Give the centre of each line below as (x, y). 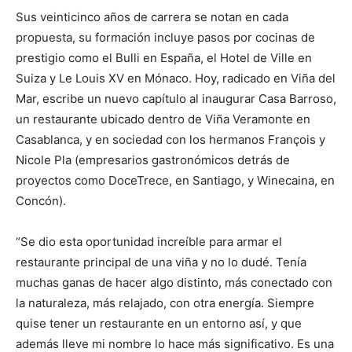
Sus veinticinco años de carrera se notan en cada (152, 17)
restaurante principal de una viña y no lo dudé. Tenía (161, 262)
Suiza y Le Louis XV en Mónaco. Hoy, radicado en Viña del (176, 78)
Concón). (41, 201)
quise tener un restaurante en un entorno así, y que (159, 323)
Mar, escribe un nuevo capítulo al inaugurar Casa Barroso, (176, 99)
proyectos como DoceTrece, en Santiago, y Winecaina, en (175, 180)
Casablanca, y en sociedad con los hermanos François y (170, 139)
